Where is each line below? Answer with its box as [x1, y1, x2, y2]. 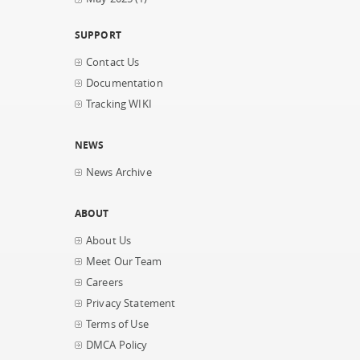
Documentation [86, 76, 163, 90]
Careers [86, 276, 123, 289]
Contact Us [86, 55, 140, 69]
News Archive [86, 166, 152, 179]
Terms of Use [86, 317, 149, 331]
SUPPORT [75, 28, 121, 41]
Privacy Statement [86, 297, 176, 310]
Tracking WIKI [86, 97, 152, 111]
